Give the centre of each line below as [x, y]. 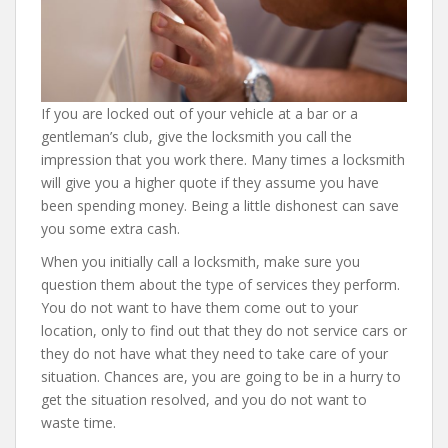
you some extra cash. [110, 228]
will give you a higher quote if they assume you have [210, 182]
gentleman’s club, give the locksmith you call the [196, 136]
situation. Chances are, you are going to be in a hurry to [221, 376]
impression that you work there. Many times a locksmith [223, 159]
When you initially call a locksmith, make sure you [200, 261]
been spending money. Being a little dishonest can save [220, 205]
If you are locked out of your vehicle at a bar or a [199, 113]
